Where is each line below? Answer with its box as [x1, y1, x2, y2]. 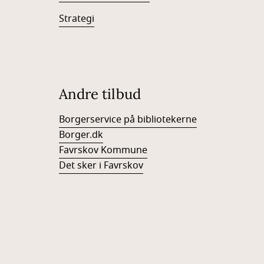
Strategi [59, 12, 94, 27]
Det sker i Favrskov [59, 159, 143, 173]
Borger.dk [59, 128, 103, 143]
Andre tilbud [59, 85, 141, 104]
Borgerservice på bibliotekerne [59, 113, 197, 127]
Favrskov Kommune [59, 143, 147, 158]
